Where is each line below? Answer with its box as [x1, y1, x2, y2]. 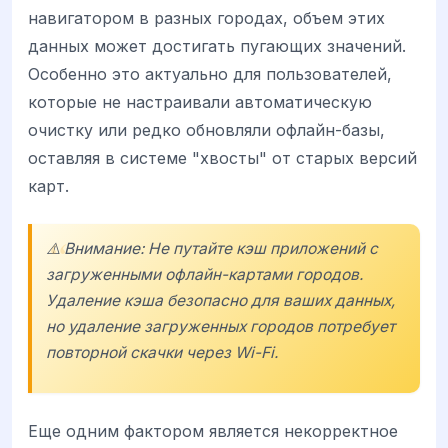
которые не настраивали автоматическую [28, 91, 372, 112]
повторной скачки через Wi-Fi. [46, 342, 278, 362]
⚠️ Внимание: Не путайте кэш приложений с [46, 238, 378, 258]
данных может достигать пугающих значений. [28, 35, 406, 56]
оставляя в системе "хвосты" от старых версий [28, 147, 417, 168]
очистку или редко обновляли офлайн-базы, [28, 119, 385, 140]
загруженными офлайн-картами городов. [46, 264, 363, 284]
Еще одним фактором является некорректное [28, 421, 398, 442]
